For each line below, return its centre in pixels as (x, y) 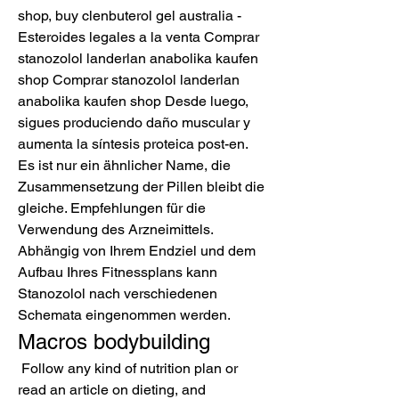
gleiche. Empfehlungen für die (112, 208)
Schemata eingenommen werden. (126, 314)
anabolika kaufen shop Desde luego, (133, 101)
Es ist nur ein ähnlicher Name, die (124, 165)
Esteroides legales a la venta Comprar (138, 37)
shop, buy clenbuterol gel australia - (130, 15)
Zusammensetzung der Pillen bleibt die (141, 186)
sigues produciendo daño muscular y (134, 122)
